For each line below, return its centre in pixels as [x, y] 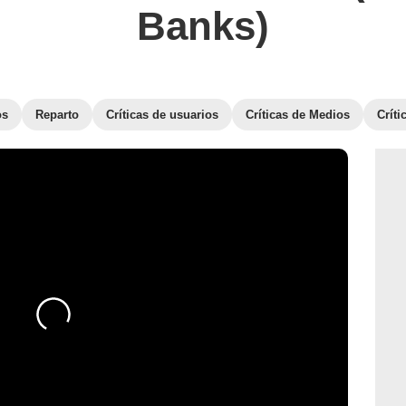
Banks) [203, 26]
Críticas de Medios [298, 115]
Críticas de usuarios [162, 115]
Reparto [57, 115]
